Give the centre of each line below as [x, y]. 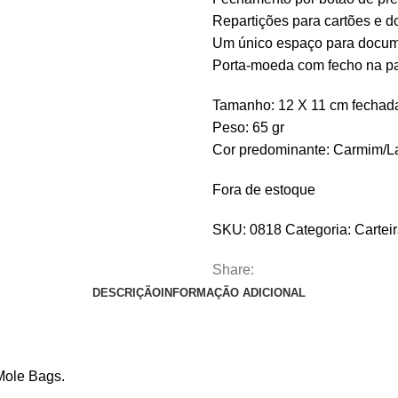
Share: [233, 270]
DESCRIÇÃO [127, 293]
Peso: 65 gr [248, 127]
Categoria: [318, 230]
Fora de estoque [264, 190]
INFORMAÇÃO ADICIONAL [233, 293]
